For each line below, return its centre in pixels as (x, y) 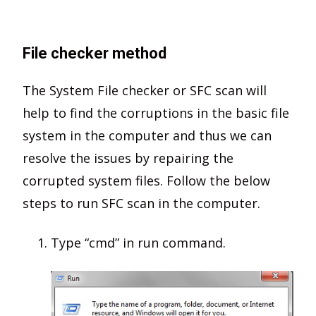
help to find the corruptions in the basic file (156, 113)
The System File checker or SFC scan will (145, 90)
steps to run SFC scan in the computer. (141, 203)
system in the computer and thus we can (147, 135)
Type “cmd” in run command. (138, 242)
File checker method (95, 53)
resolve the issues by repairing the (128, 158)
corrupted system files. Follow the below (146, 180)
